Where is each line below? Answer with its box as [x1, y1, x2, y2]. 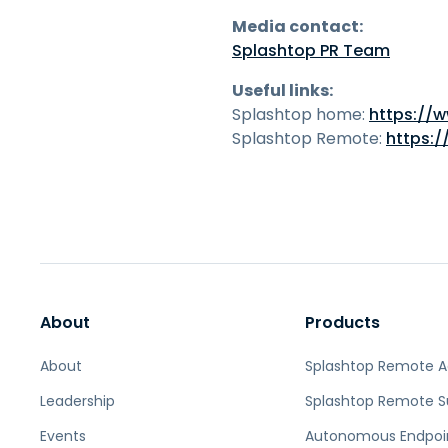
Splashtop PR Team [232, 39, 390, 62]
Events [40, 426, 86, 446]
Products [305, 311, 381, 334]
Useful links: [232, 79, 333, 102]
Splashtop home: [232, 103, 369, 126]
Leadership [40, 391, 115, 411]
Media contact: [232, 15, 363, 38]
